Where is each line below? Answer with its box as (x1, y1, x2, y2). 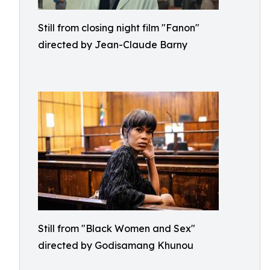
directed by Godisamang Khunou (38, 239, 193, 251)
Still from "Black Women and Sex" (38, 222, 195, 234)
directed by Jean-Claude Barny (38, 39, 187, 51)
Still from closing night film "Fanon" (38, 22, 199, 34)
